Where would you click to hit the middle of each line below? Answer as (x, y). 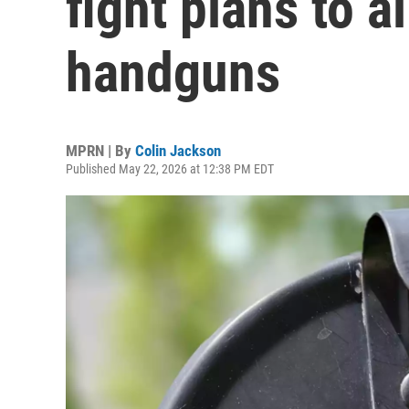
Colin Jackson (178, 151)
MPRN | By (100, 151)
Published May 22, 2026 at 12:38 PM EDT (170, 169)
